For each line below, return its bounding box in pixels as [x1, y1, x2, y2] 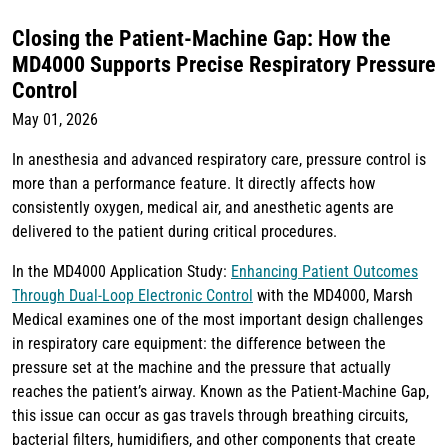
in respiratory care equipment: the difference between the [12, 334, 386, 354]
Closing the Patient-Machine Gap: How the [12, 26, 391, 52]
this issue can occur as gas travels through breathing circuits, [12, 406, 408, 426]
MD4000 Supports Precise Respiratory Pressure [12, 52, 436, 78]
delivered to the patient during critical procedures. [12, 222, 337, 242]
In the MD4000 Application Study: [12, 262, 231, 282]
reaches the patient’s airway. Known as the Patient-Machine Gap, [12, 382, 429, 402]
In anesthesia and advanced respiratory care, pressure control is [12, 150, 426, 170]
